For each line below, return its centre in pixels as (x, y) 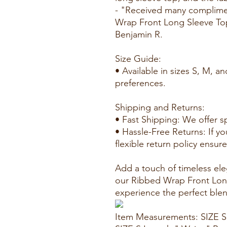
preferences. (140, 83)
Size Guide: (138, 59)
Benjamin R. (139, 34)
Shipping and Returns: (160, 107)
